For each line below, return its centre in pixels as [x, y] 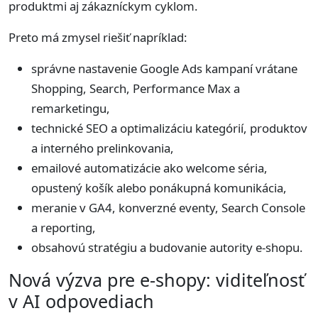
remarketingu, [71, 108]
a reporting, [64, 227]
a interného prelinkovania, [103, 148]
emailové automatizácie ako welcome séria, [149, 168]
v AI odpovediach [81, 301]
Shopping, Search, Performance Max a [136, 88]
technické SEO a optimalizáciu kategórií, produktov [169, 128]
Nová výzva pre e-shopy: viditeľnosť [157, 279]
